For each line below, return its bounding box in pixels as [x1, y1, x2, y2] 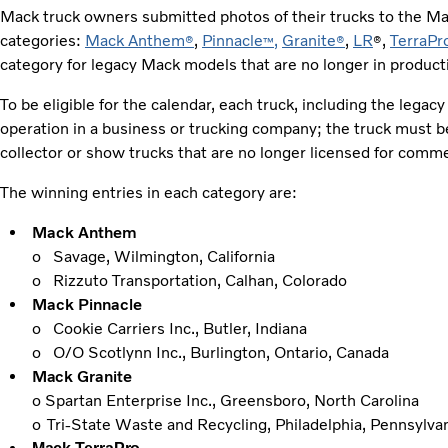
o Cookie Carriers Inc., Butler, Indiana [32, 319, 307, 339]
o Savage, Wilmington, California [32, 247, 275, 267]
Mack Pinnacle [31, 295, 142, 315]
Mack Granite [31, 367, 136, 387]
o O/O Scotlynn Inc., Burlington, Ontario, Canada [32, 343, 389, 363]
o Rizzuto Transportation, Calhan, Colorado [32, 271, 347, 291]
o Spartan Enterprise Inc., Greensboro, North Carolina [32, 391, 423, 411]
